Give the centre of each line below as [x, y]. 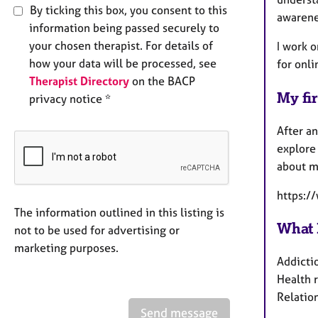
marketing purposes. [66, 247]
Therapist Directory [79, 81]
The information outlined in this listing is [119, 212]
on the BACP [162, 81]
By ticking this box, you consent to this [127, 10]
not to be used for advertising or [97, 230]
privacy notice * [70, 98]
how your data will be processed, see [123, 63]
